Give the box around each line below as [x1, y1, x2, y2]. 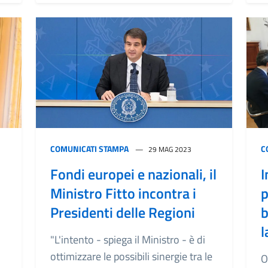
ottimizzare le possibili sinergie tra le [50, 248, 212, 264]
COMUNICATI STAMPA [50, 142, 129, 155]
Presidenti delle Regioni [50, 201, 195, 223]
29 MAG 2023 [148, 143, 191, 155]
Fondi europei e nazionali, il [50, 163, 217, 185]
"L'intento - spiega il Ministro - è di [50, 231, 205, 248]
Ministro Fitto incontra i [50, 182, 196, 204]
